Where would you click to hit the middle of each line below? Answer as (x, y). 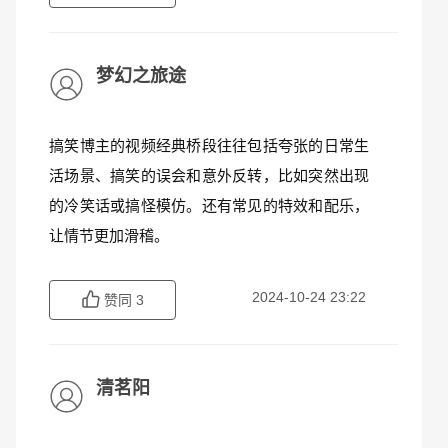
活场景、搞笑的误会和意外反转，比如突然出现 (209, 175)
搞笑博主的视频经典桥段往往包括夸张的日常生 (209, 145)
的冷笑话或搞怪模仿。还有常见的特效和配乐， (209, 205)
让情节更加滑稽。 (109, 235)
